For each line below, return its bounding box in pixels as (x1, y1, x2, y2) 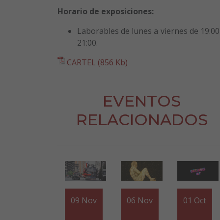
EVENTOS (103, 91, 181, 111)
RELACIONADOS (76, 110, 208, 130)
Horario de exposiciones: (57, 6, 154, 17)
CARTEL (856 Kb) (67, 57, 128, 68)
